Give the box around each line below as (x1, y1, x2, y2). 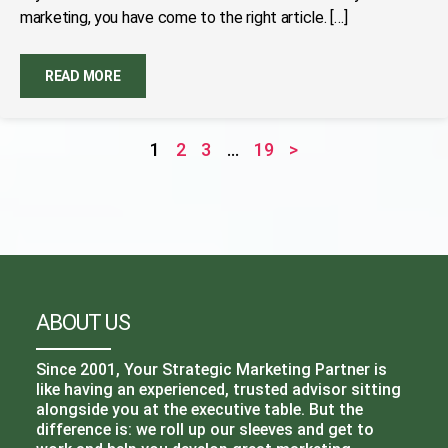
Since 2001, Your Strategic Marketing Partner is (35, 360, 387, 379)
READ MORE (45, 68, 121, 84)
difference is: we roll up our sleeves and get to (35, 420, 374, 439)
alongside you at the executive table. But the (35, 400, 363, 419)
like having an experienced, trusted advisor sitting (35, 380, 401, 399)
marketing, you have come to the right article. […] (20, 8, 348, 27)
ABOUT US (35, 310, 130, 335)
